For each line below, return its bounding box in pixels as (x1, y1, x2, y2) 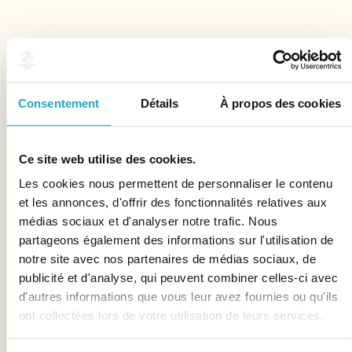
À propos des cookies (220, 96, 341, 110)
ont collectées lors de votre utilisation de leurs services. (18, 309, 324, 323)
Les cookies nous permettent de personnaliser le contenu (18, 177, 332, 191)
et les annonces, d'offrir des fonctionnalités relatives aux (18, 196, 327, 210)
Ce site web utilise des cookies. (18, 152, 196, 166)
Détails (140, 96, 179, 110)
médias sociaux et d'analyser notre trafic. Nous (18, 214, 277, 229)
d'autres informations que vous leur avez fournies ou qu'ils (18, 290, 338, 304)
